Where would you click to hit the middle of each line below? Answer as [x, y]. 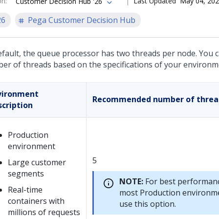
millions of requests [44, 212]
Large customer [37, 162]
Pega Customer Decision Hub [82, 20]
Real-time [25, 190]
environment [32, 146]
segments [26, 174]
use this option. [148, 204]
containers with [36, 201]
